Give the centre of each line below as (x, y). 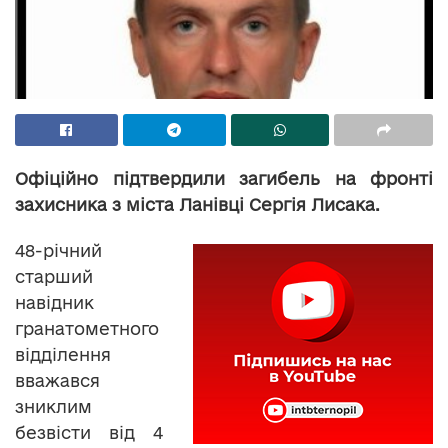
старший (54, 277)
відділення (63, 355)
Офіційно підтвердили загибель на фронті (224, 179)
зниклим (53, 407)
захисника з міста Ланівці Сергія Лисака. (197, 205)
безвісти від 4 (89, 433)
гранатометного (87, 329)
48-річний (58, 251)
